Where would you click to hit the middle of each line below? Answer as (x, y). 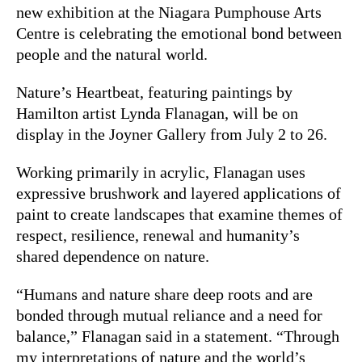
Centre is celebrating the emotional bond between (179, 33)
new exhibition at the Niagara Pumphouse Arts (169, 12)
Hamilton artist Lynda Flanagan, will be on (157, 113)
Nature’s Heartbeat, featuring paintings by (154, 92)
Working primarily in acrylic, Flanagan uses (161, 172)
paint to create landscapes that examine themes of (179, 214)
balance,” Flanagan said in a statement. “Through (178, 336)
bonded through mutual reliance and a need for (169, 315)
